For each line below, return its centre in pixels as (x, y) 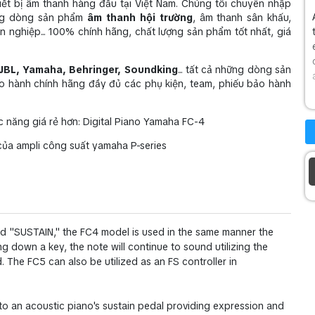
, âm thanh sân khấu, (242, 17)
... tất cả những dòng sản (234, 69)
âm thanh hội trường (140, 17)
